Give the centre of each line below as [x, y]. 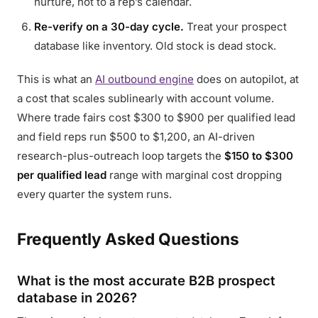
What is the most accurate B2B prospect [146, 280]
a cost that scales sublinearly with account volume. [146, 98]
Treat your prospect [235, 27]
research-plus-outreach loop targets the [121, 156]
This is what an [56, 79]
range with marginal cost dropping [194, 175]
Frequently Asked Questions [128, 239]
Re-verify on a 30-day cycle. [109, 27]
